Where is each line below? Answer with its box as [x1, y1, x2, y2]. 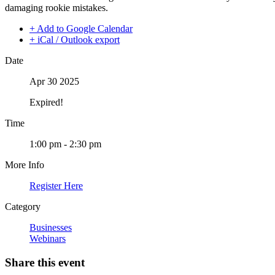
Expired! [29, 97, 63, 108]
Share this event [5, 256, 85, 269]
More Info [5, 160, 44, 171]
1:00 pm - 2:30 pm [29, 139, 101, 150]
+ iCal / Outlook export [29, 34, 120, 45]
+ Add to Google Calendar [29, 23, 133, 34]
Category [5, 201, 41, 212]
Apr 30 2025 [29, 76, 79, 87]
